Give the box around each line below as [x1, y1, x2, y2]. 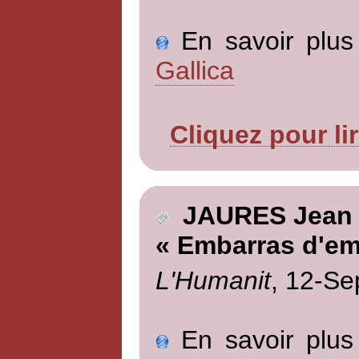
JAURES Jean [167, 201, 353, 231]
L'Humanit [155, 265, 271, 295]
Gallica [155, 55, 234, 85]
